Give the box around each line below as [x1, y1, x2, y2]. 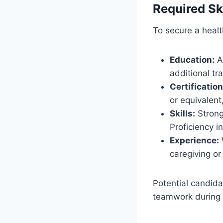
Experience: [170, 135, 219, 145]
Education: [170, 54, 215, 65]
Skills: [170, 108, 195, 118]
